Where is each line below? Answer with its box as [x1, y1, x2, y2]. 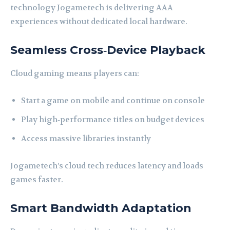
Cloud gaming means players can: [10, 68, 139, 79]
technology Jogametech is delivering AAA [10, 3, 173, 13]
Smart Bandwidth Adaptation [10, 201, 191, 216]
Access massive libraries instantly [21, 133, 151, 144]
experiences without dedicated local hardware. [10, 16, 187, 27]
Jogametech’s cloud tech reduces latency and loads [10, 161, 203, 171]
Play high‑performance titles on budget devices [21, 114, 204, 125]
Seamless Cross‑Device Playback [10, 43, 205, 57]
